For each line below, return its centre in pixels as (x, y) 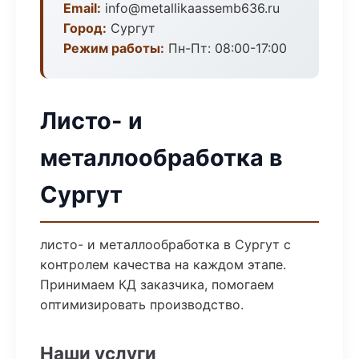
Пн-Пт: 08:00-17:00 (226, 48)
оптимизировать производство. (142, 305)
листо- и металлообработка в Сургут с (165, 244)
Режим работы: (114, 48)
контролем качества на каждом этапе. (163, 264)
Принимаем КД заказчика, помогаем (157, 284)
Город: (85, 28)
